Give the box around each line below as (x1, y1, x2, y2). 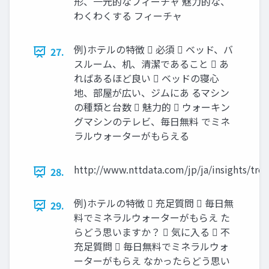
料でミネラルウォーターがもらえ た (74, 210, 230, 225)
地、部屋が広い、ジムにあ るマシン (74, 85, 229, 100)
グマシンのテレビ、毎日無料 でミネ (74, 114, 230, 129)
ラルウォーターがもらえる (74, 128, 189, 144)
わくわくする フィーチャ (74, 8, 182, 23)
